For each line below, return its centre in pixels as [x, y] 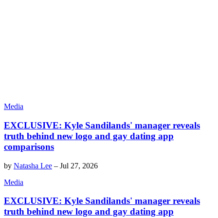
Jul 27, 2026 [79, 165]
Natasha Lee [33, 165]
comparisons [29, 146]
